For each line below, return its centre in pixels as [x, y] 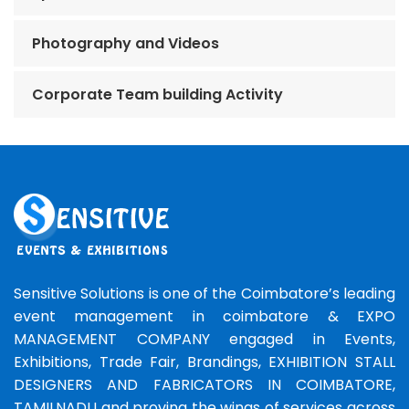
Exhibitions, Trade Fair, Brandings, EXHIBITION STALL [204, 362]
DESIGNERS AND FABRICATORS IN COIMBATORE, [204, 385]
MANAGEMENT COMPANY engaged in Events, [204, 340]
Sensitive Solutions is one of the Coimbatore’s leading [204, 294]
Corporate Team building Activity [157, 95]
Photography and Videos [126, 44]
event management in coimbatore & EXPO [204, 317]
